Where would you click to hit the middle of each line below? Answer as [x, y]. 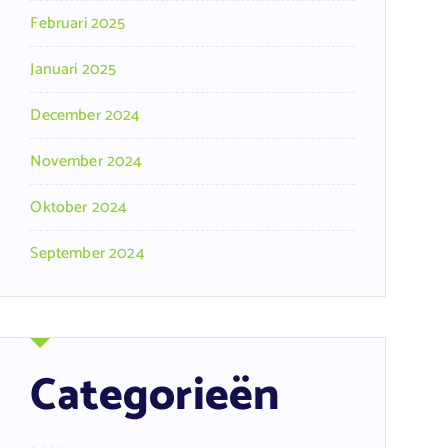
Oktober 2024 [79, 207]
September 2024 [87, 253]
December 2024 [85, 115]
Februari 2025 [78, 23]
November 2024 [86, 161]
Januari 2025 [73, 69]
